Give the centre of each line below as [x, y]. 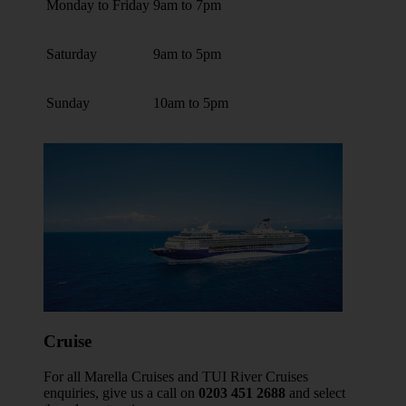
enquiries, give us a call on [121, 393]
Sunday [68, 102]
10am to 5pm [191, 102]
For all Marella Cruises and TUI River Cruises [176, 377]
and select [315, 393]
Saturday [72, 53]
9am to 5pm [187, 53]
